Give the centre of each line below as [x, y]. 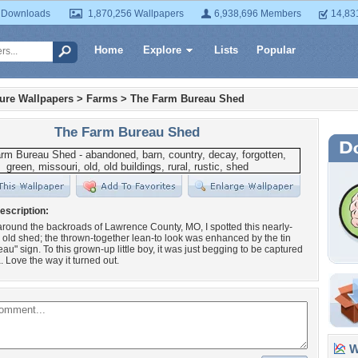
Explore [162, 50]
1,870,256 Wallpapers [136, 14]
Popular [276, 50]
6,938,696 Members [258, 14]
